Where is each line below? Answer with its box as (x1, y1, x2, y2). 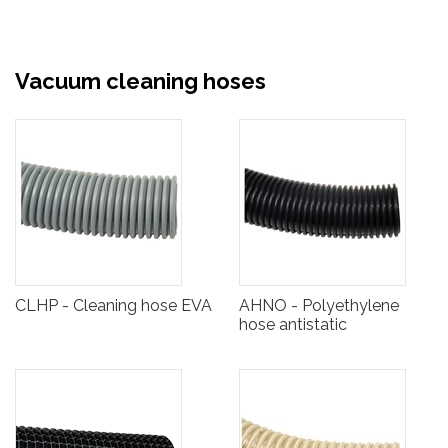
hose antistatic (239, 315, 347, 335)
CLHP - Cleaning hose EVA (15, 296, 212, 316)
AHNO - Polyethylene (239, 296, 399, 316)
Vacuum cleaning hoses (15, 68, 266, 95)
